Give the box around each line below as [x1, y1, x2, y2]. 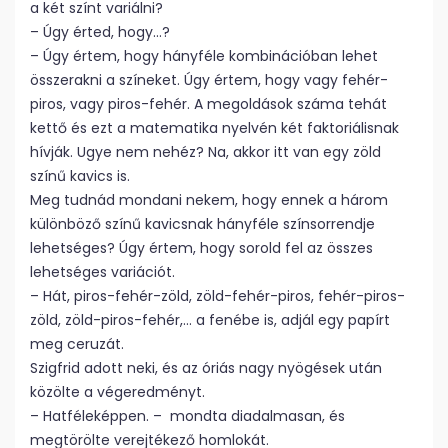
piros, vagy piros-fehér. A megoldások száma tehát [30, 94, 387, 114]
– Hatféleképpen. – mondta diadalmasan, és [30, 406, 345, 426]
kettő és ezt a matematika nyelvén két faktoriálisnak [30, 118, 399, 138]
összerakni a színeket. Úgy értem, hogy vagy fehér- [30, 70, 388, 90]
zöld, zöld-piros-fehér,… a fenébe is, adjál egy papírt [30, 310, 390, 330]
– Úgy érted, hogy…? [30, 22, 170, 42]
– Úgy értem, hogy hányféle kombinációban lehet [30, 46, 378, 66]
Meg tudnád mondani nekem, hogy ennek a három [30, 190, 388, 210]
